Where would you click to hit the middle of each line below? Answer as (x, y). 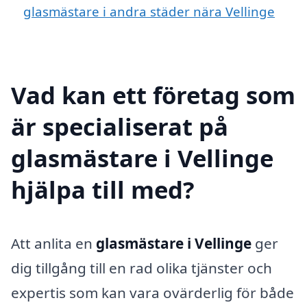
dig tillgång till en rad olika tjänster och (142, 268)
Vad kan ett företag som (153, 95)
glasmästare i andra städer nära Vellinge (149, 11)
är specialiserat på (120, 126)
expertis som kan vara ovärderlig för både (152, 292)
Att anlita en (53, 243)
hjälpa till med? (103, 189)
